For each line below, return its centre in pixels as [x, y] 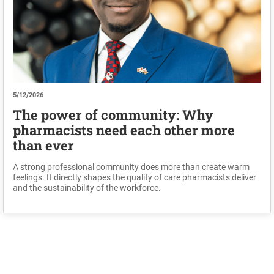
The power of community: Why [113, 115]
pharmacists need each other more [124, 130]
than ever [43, 146]
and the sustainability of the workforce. [87, 188]
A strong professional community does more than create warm [131, 167]
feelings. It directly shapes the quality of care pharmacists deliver [134, 178]
